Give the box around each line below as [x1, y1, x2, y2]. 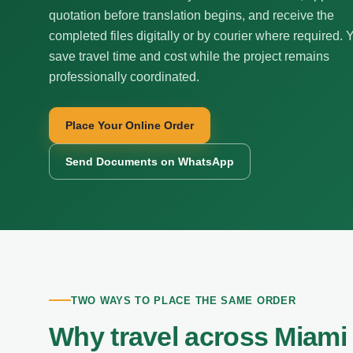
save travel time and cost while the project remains [49, 50, 329, 63]
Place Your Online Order [65, 118, 194, 132]
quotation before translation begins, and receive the [49, 9, 334, 22]
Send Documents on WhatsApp [65, 154, 234, 168]
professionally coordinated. [49, 70, 199, 84]
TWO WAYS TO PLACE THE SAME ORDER [71, 294, 296, 307]
